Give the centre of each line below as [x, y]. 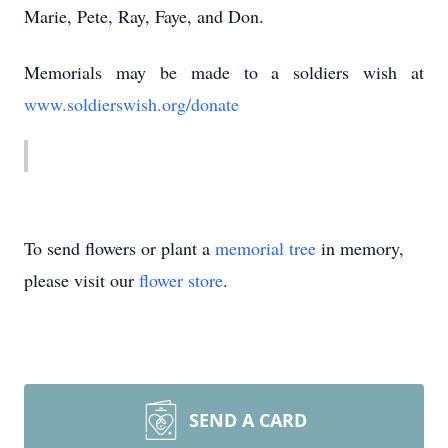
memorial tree [265, 248]
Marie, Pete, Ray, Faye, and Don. [149, 16]
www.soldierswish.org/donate [131, 104]
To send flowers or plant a [119, 248]
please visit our [81, 280]
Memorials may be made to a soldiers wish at [224, 72]
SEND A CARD [248, 420]
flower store [181, 280]
